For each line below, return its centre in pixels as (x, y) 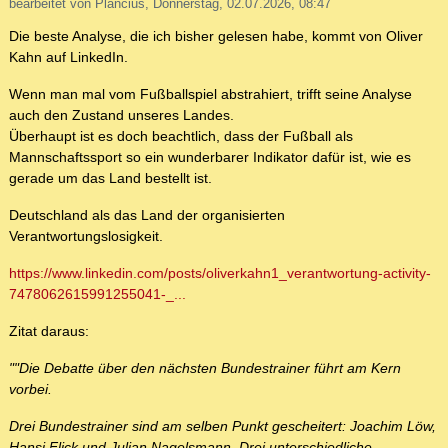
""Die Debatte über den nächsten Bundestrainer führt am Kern (205, 368)
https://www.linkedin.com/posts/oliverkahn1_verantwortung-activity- (220, 273)
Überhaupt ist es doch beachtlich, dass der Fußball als (181, 136)
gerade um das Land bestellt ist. (110, 178)
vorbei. (30, 389)
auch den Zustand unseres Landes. (121, 115)
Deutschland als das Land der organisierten (147, 215)
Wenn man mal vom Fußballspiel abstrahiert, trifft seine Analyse (210, 94)
